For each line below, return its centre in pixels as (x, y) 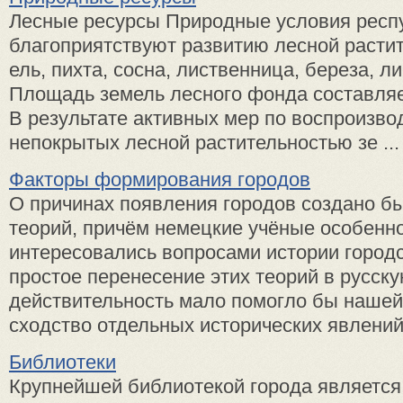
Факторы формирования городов (160, 179)
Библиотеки (63, 362)
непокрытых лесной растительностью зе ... (204, 142)
